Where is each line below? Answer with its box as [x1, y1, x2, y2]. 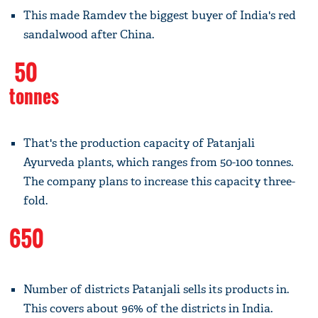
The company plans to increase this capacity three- [23, 173, 296, 189]
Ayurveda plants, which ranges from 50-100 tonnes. [23, 154, 294, 170]
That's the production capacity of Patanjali [23, 135, 256, 150]
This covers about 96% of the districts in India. [23, 300, 273, 316]
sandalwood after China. [23, 26, 155, 42]
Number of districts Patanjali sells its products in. [23, 281, 290, 297]
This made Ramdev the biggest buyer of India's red [23, 7, 297, 23]
